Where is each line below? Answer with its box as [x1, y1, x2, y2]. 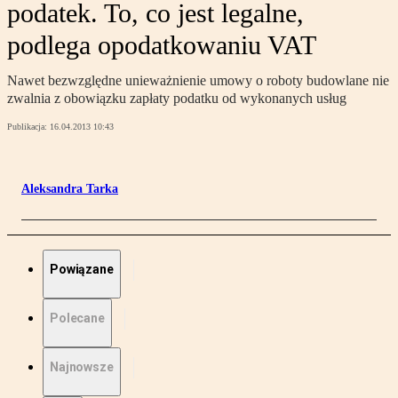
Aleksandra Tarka [21, 182, 118, 196]
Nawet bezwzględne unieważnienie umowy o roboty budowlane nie [7, 73, 389, 89]
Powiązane [50, 262, 114, 277]
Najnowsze [50, 360, 114, 375]
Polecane [50, 311, 105, 326]
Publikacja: [7, 122, 50, 132]
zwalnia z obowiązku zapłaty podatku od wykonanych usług [7, 91, 346, 107]
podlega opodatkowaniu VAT [7, 30, 316, 60]
